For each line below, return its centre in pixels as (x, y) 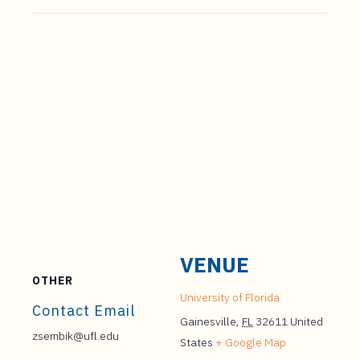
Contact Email (84, 311)
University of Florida (230, 297)
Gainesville (208, 321)
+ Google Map (251, 342)
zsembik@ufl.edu (76, 336)
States (196, 342)
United (307, 321)
